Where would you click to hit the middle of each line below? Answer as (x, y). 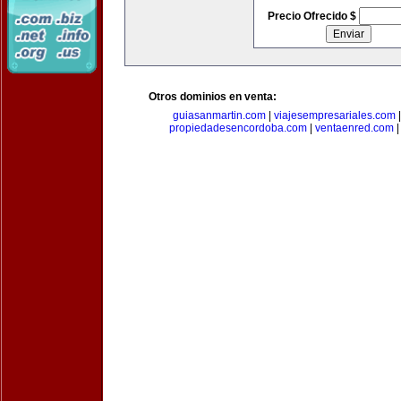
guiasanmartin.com (219, 115)
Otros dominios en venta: (213, 97)
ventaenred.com (354, 128)
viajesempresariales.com (334, 115)
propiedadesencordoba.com (238, 128)
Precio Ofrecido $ (313, 16)
